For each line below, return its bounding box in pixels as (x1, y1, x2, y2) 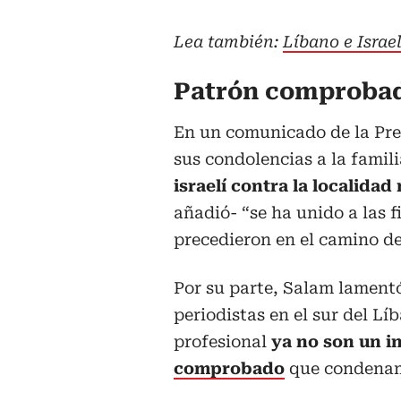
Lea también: (174, 32, 283, 52)
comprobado (174, 359, 285, 379)
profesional (174, 332, 267, 352)
